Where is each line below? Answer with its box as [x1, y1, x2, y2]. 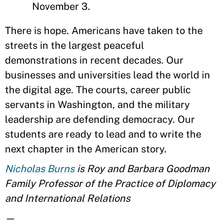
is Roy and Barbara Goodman [74, 163, 210, 175]
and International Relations [5, 192, 130, 204]
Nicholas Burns [5, 163, 74, 175]
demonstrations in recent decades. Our [5, 54, 184, 66]
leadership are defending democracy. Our [5, 113, 195, 125]
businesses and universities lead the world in [5, 69, 210, 81]
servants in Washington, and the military [5, 99, 190, 110]
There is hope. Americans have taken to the [5, 25, 203, 37]
